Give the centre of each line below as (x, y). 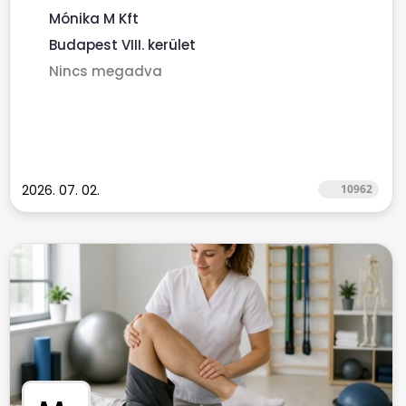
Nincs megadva (106, 71)
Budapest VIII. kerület (122, 45)
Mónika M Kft (94, 19)
